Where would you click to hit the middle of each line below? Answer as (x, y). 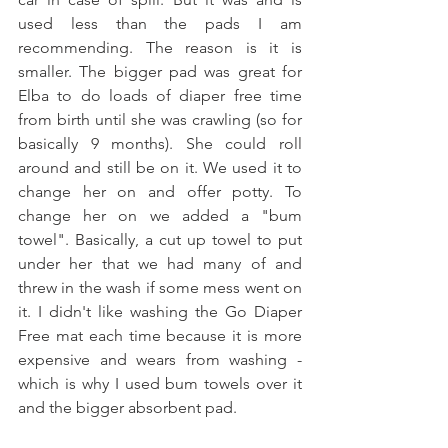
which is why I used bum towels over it (160, 383)
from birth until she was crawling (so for (160, 119)
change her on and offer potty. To (160, 191)
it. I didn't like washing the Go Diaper (160, 311)
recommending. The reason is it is (160, 47)
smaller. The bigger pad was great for (160, 71)
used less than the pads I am (160, 23)
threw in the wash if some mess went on (160, 287)
